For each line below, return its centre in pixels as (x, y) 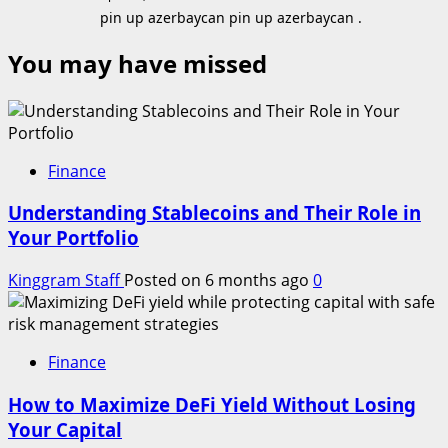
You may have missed (137, 63)
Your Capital (65, 429)
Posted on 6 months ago (218, 280)
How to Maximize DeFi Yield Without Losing (212, 404)
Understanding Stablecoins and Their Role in (214, 213)
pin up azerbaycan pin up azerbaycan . (231, 17)
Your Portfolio (73, 238)
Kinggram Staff (66, 280)
